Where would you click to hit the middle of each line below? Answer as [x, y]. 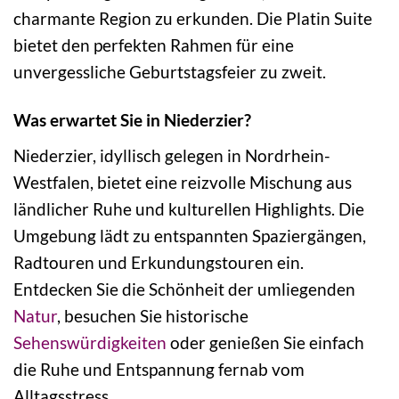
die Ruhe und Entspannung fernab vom [159, 370]
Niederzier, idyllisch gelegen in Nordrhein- [172, 156]
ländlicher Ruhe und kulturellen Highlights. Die [189, 209]
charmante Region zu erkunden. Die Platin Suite [193, 18]
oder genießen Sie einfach [265, 343]
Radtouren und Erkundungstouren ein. [159, 263]
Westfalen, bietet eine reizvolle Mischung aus [183, 183]
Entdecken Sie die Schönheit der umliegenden [184, 289]
